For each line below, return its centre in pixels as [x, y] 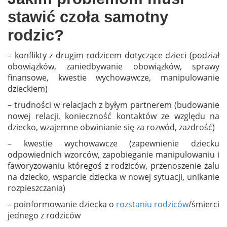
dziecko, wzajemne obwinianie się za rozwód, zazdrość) [111, 127]
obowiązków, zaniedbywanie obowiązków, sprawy [113, 66]
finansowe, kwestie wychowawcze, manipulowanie [113, 77]
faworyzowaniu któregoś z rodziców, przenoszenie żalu [113, 165]
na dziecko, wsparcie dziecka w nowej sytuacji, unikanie [113, 177]
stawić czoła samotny [88, 17]
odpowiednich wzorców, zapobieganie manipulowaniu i [113, 154]
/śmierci [204, 204]
